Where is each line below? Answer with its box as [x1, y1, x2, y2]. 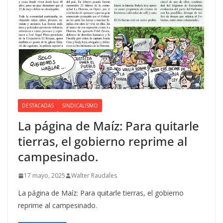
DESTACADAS [22, 102, 54, 110]
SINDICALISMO [62, 102, 98, 110]
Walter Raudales [71, 171, 117, 180]
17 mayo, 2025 [24, 171, 65, 180]
